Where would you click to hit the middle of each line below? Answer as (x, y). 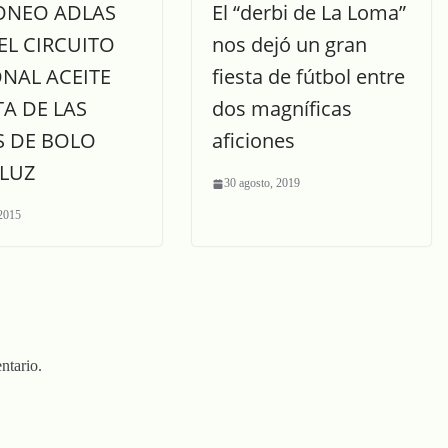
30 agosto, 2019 (262, 183)
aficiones (253, 140)
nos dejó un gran (289, 44)
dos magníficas (282, 108)
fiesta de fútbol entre (308, 76)
